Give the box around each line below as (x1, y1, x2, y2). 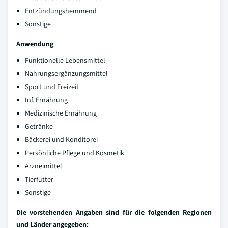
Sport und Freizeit (25, 82, 79, 91)
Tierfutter (25, 175, 53, 184)
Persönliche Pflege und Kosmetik (25, 148, 124, 157)
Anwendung (16, 39, 53, 48)
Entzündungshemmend (25, 6, 97, 15)
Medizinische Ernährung (25, 108, 97, 118)
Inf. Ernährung (25, 95, 68, 104)
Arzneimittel (25, 161, 62, 170)
